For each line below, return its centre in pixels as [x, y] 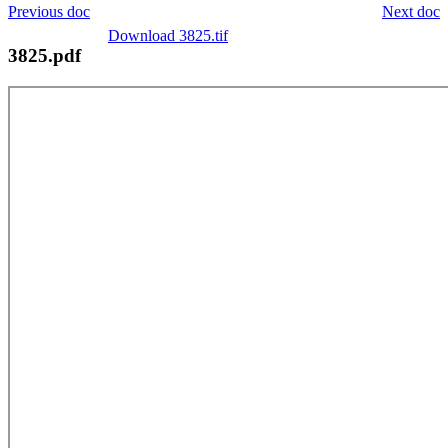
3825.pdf [44, 55]
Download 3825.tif [168, 35]
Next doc [411, 11]
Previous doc [49, 11]
